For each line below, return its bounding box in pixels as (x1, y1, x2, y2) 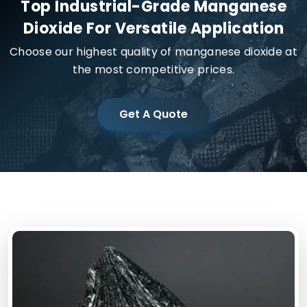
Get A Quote (153, 106, 188, 122)
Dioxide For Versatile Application (23, 18, 284, 39)
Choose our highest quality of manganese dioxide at (10, 44, 297, 60)
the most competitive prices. (72, 62, 235, 77)
